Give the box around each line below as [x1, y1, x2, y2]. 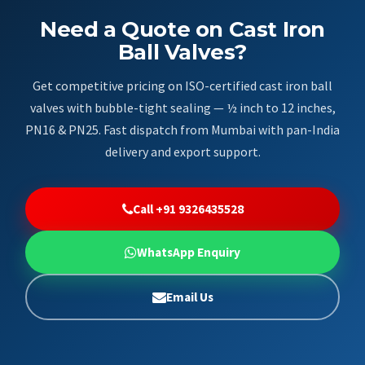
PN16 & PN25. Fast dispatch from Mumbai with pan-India [25, 121, 340, 138]
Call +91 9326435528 [132, 200, 244, 217]
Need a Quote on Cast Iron [39, 15, 325, 42]
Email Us [165, 288, 213, 305]
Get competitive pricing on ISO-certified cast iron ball [33, 77, 332, 94]
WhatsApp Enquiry [137, 244, 240, 260]
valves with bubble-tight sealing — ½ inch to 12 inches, [29, 99, 336, 116]
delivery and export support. [104, 143, 261, 160]
